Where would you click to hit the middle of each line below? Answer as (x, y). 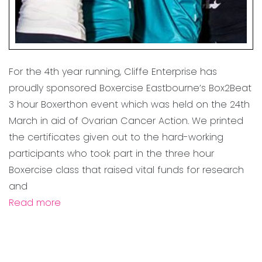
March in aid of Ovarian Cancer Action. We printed (126, 121)
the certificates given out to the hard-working (116, 137)
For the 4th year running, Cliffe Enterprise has (113, 72)
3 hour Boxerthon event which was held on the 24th (129, 105)
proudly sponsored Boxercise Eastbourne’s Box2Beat (130, 88)
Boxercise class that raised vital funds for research (126, 170)
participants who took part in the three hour (111, 154)
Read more (35, 203)
